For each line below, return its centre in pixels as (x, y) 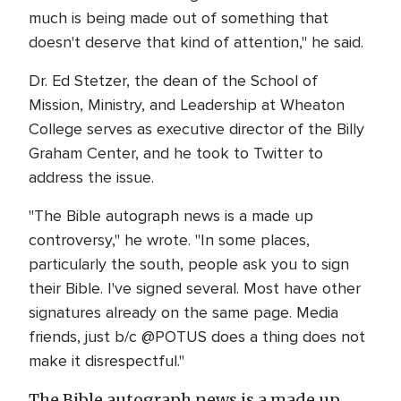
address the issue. (94, 177)
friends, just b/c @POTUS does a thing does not (197, 337)
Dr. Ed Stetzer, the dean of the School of (173, 81)
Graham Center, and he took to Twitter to (176, 153)
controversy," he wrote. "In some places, (169, 240)
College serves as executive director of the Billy (196, 129)
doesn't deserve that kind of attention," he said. (196, 42)
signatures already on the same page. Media (183, 312)
